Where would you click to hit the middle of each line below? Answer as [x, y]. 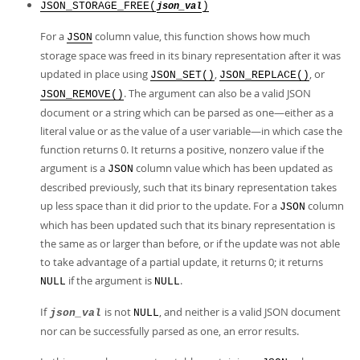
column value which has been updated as [233, 168]
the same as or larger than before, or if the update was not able [190, 243]
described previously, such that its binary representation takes [188, 187]
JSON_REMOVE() [82, 94]
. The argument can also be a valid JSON [217, 93]
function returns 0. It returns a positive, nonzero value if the [182, 149]
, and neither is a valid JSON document [250, 312]
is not [118, 312]
